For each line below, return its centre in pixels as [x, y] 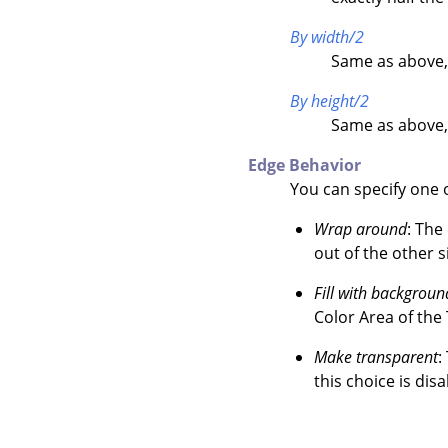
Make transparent [375, 357]
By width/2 [326, 37]
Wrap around [360, 229]
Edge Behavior [304, 165]
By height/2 [329, 101]
